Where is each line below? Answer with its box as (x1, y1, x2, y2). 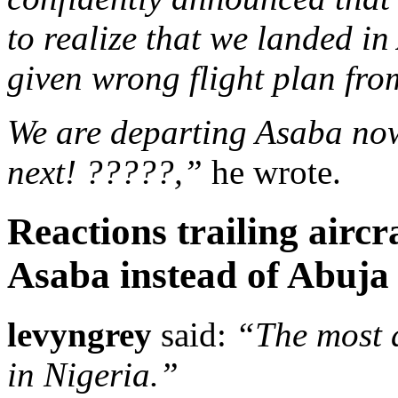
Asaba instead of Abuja (7, 253, 389, 296)
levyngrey (7, 314, 152, 354)
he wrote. (203, 152, 341, 191)
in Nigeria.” (7, 354, 179, 394)
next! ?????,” (7, 152, 203, 191)
